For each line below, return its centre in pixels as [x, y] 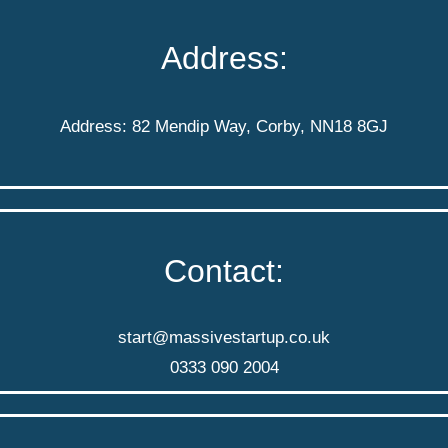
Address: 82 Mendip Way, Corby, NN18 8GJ [224, 126]
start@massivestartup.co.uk [224, 337]
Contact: [224, 270]
